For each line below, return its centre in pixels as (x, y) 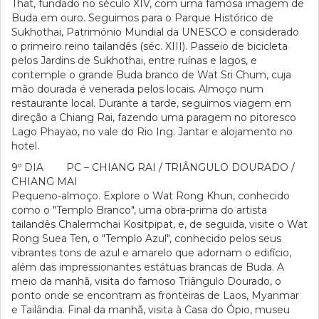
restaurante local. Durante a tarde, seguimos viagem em (151, 103)
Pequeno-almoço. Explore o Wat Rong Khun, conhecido (151, 196)
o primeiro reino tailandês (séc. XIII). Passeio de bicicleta (150, 46)
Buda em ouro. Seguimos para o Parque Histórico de (142, 18)
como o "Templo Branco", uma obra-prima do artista (139, 210)
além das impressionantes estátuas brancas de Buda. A (148, 267)
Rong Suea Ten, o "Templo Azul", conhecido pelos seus (146, 239)
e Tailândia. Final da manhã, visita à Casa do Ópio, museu (151, 310)
